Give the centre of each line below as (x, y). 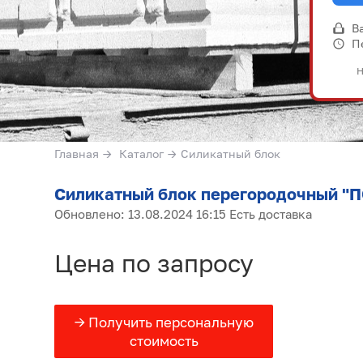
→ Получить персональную (164, 322)
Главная (77, 154)
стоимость (164, 341)
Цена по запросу (154, 264)
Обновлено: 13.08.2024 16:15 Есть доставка (183, 214)
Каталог (141, 154)
